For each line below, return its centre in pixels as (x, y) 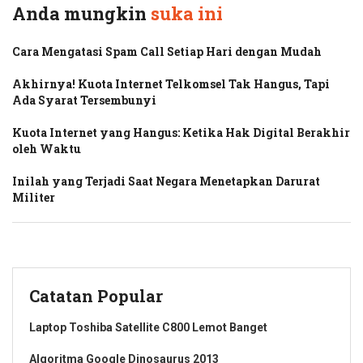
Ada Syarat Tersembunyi (84, 100)
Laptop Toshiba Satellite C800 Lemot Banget (148, 327)
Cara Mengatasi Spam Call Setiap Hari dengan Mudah (167, 51)
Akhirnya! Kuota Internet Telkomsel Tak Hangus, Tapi (171, 83)
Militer (34, 197)
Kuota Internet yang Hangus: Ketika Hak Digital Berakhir (181, 132)
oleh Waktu (47, 148)
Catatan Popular (96, 295)
